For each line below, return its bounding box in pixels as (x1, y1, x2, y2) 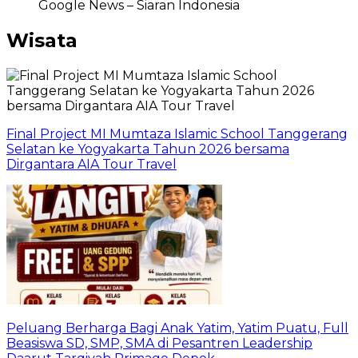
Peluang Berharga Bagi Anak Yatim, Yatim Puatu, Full (6, 320, 348, 336)
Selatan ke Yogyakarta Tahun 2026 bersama (6, 141, 289, 157)
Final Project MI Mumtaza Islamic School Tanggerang (6, 126, 348, 142)
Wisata (6, 29, 78, 53)
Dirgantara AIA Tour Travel (6, 157, 177, 173)
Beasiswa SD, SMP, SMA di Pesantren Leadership (6, 336, 312, 352)
